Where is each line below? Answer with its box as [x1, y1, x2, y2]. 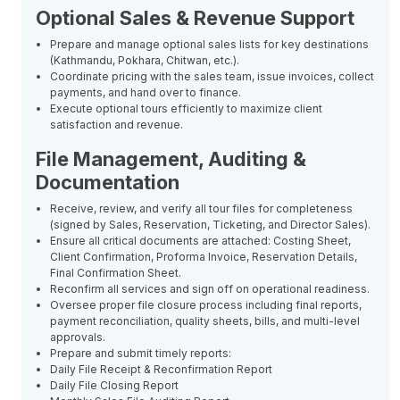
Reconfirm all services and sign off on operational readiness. [50, 282, 370, 296]
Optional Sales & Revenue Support [36, 6, 354, 29]
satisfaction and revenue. [50, 118, 183, 131]
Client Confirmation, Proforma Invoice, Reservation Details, [50, 250, 357, 263]
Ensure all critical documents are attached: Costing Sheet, [50, 234, 351, 247]
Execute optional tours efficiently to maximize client [50, 102, 322, 115]
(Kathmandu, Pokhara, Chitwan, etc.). [50, 54, 239, 67]
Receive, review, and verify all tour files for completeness [50, 202, 353, 215]
